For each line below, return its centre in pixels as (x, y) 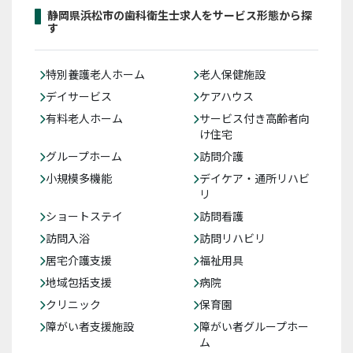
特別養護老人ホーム (95, 74)
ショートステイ (84, 216)
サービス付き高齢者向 (255, 118)
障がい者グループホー (254, 326)
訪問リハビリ (232, 238)
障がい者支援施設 (90, 326)
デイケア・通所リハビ (255, 178)
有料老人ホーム (84, 118)
